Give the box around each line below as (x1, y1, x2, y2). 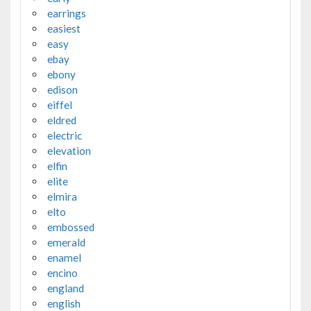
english (47, 296, 81, 310)
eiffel (47, 98, 72, 111)
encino (47, 266, 78, 279)
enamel (47, 251, 81, 264)
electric (47, 128, 82, 142)
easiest (47, 22, 81, 35)
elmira (47, 190, 77, 203)
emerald (47, 235, 85, 249)
